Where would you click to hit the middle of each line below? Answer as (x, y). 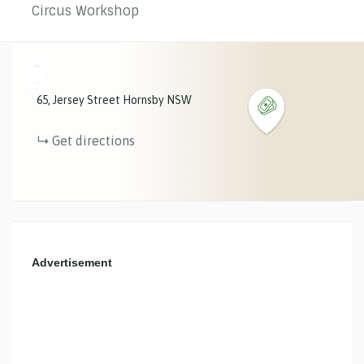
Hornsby (143, 100)
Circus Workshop (85, 11)
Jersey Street (87, 100)
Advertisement (72, 262)
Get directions (93, 141)
